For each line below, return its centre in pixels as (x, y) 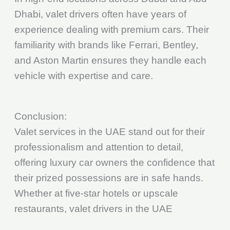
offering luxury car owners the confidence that (114, 162)
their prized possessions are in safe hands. (109, 178)
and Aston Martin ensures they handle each (110, 60)
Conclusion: (40, 116)
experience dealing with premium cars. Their (111, 29)
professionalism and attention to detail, (99, 147)
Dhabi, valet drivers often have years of (100, 14)
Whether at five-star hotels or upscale (96, 193)
